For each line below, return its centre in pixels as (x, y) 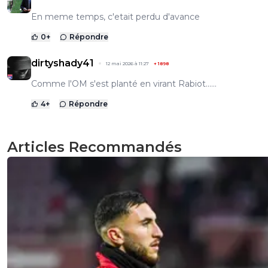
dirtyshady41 (63, 63)
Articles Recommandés (95, 147)
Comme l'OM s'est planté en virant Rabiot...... (124, 83)
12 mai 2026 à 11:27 (127, 63)
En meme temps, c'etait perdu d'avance (115, 16)
